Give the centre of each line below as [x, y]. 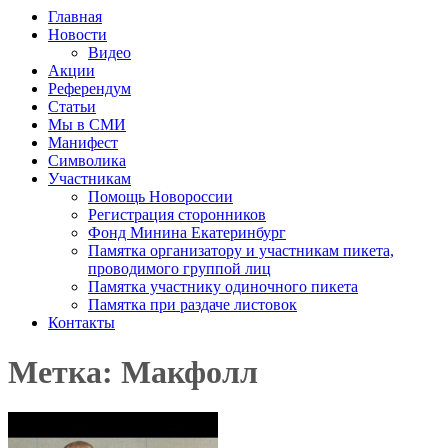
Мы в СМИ [87, 125]
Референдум [89, 89]
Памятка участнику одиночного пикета [223, 287]
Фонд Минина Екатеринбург [187, 233]
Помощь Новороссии [160, 197]
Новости [77, 35]
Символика [87, 161]
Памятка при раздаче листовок [192, 305]
